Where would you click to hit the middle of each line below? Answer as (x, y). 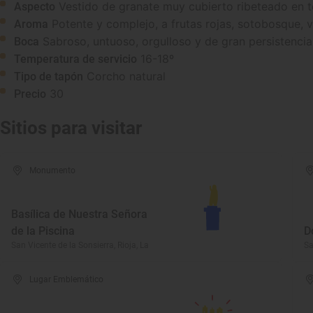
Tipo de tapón (49, 77)
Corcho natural (126, 76)
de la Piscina (43, 231)
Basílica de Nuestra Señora (79, 214)
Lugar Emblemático (67, 279)
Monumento (53, 170)
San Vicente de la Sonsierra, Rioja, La (80, 245)
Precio (30, 94)
